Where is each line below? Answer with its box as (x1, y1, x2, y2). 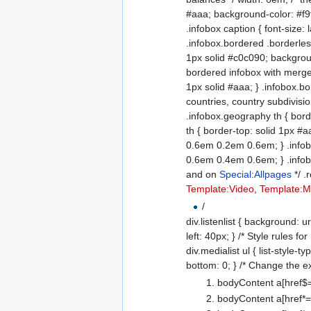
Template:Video (186, 183, 255, 194)
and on (186, 168, 220, 180)
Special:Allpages (219, 168, 292, 180)
